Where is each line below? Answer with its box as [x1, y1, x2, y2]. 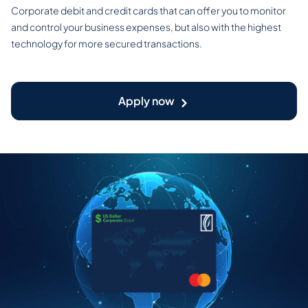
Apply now [118, 93, 175, 108]
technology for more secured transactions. [11, 37, 202, 49]
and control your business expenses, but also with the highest [11, 21, 281, 33]
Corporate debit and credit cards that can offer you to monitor [11, 4, 286, 16]
